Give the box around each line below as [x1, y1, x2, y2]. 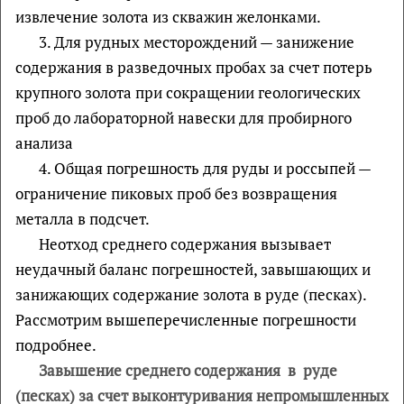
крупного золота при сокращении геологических [15, 81, 361, 103]
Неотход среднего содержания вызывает [38, 233, 331, 254]
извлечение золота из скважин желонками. [15, 5, 321, 27]
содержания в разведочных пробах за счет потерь [15, 56, 372, 78]
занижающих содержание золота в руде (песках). [15, 283, 366, 305]
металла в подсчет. [15, 207, 150, 229]
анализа [15, 132, 73, 153]
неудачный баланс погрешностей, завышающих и [15, 258, 371, 280]
